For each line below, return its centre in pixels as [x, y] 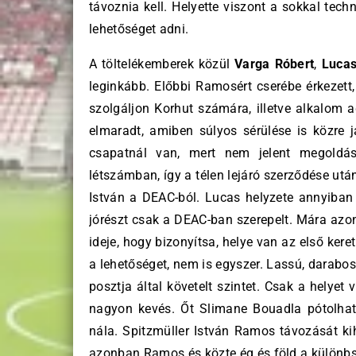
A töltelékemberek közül [162, 64]
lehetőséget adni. [139, 29]
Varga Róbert [275, 64]
